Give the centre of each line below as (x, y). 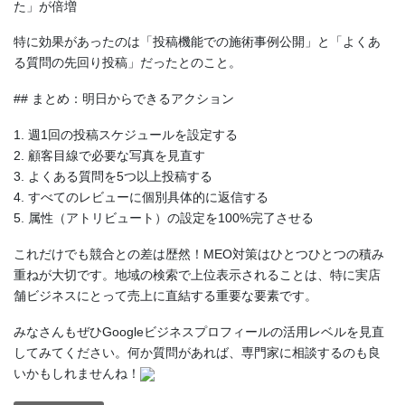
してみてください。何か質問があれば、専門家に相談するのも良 (197, 352)
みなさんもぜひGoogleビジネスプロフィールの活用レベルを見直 (199, 331)
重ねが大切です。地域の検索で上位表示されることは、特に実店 (197, 274)
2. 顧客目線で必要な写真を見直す (109, 155)
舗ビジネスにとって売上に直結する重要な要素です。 (165, 295)
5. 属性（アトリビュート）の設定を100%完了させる (164, 217)
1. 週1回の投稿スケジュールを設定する (126, 134)
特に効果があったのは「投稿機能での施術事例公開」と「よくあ (197, 42)
